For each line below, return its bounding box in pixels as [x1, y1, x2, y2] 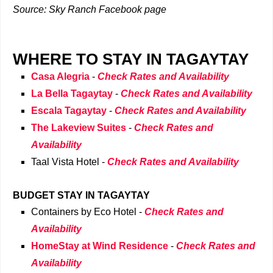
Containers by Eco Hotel [31, 207, 136, 218]
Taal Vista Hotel [31, 157, 99, 168]
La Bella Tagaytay [31, 88, 113, 99]
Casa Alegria [31, 71, 90, 82]
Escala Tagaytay [31, 105, 107, 116]
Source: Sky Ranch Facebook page [13, 4, 166, 15]
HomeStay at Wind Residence [31, 241, 168, 252]
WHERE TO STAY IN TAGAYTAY [13, 51, 249, 68]
